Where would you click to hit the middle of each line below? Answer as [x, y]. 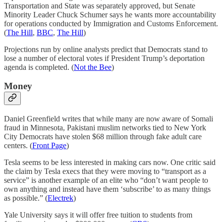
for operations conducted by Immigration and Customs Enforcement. [111, 23]
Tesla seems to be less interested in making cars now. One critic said [110, 163]
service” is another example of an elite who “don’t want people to [106, 180]
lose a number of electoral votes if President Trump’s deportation [104, 58]
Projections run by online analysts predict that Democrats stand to [106, 49]
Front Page [49, 146]
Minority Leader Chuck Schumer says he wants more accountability [110, 14]
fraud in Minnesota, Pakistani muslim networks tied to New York [105, 128]
